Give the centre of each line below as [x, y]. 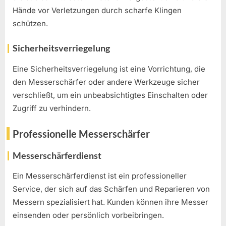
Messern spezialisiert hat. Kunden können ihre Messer [110, 202]
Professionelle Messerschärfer [81, 134]
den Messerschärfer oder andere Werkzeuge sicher [106, 82]
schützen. [30, 23]
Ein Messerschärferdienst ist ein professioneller [100, 176]
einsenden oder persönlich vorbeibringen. [88, 215]
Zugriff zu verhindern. [52, 108]
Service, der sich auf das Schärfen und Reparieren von [111, 189]
